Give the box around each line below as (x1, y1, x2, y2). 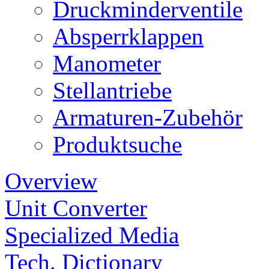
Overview (5, 168, 97, 195)
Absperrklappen (53, 23, 204, 50)
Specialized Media (5, 222, 179, 249)
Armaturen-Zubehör (53, 104, 243, 131)
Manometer (53, 50, 161, 77)
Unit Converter (5, 195, 147, 222)
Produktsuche (53, 131, 182, 158)
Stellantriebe (53, 77, 172, 104)
